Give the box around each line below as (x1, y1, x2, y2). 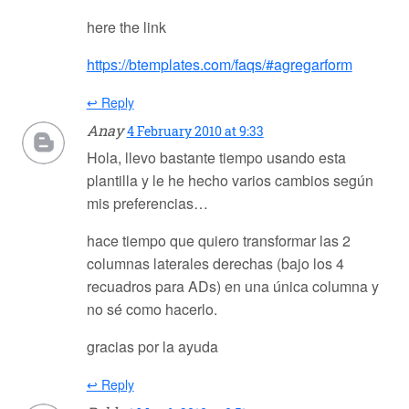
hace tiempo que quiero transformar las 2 (86, 230, 351, 252)
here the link (86, 16, 166, 38)
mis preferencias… (86, 193, 208, 215)
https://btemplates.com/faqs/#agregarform (86, 54, 352, 76)
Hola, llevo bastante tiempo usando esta (86, 147, 346, 169)
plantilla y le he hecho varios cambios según (86, 170, 373, 192)
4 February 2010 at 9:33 (126, 122, 264, 141)
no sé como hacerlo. (86, 299, 217, 320)
